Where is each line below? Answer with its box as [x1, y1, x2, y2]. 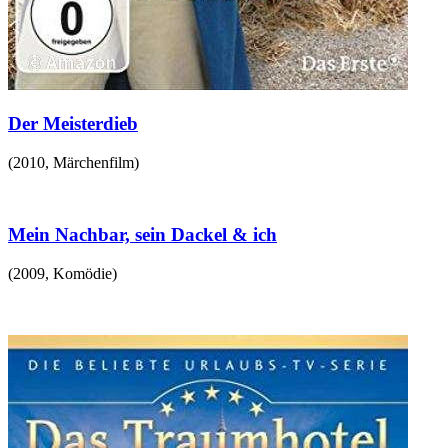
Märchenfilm [53, 153, 134, 171]
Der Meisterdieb [8, 112, 138, 134]
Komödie [53, 265, 112, 282]
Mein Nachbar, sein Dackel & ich [8, 224, 277, 246]
